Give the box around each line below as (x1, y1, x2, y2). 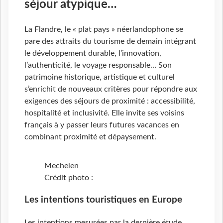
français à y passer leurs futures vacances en (24, 121, 179, 129)
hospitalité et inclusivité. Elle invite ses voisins (24, 109, 184, 117)
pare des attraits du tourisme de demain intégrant (24, 37, 196, 46)
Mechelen (44, 162, 79, 170)
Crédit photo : (44, 174, 93, 182)
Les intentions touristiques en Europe (24, 195, 182, 205)
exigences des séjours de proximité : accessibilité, (24, 97, 195, 106)
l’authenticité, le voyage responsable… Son (24, 61, 172, 70)
